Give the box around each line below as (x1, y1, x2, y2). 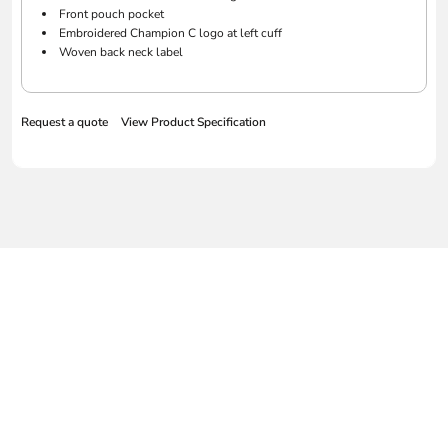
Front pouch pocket (59, 6, 165, 23)
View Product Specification (121, 114, 267, 131)
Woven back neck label (59, 44, 184, 61)
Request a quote (21, 114, 109, 131)
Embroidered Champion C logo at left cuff (59, 25, 283, 42)
